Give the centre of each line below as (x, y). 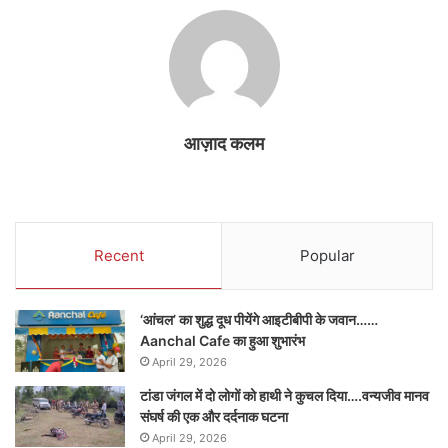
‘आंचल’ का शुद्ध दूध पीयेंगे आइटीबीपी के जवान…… (259, 320)
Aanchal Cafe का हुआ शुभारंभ (222, 341)
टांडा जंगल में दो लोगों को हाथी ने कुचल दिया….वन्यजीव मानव (284, 396)
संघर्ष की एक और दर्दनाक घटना (214, 417)
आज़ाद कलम (224, 144)
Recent (118, 256)
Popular (327, 256)
